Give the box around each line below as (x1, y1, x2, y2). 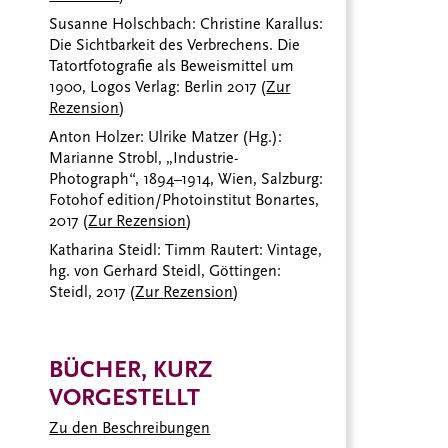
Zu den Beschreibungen (49, 419, 211, 438)
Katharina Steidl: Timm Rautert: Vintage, (49, 240, 323, 259)
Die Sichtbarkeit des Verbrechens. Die (49, 35, 301, 54)
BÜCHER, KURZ (49, 354, 213, 383)
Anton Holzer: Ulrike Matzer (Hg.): (49, 127, 283, 146)
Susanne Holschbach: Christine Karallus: (49, 14, 324, 33)
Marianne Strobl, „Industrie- (49, 148, 239, 167)
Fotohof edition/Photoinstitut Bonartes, (49, 190, 320, 209)
